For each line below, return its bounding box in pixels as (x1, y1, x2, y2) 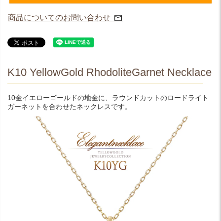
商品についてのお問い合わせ (8, 13, 110, 22)
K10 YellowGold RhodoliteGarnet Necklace (7, 66, 212, 78)
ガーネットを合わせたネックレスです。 (7, 103, 132, 110)
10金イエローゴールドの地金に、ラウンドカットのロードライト (7, 94, 209, 102)
